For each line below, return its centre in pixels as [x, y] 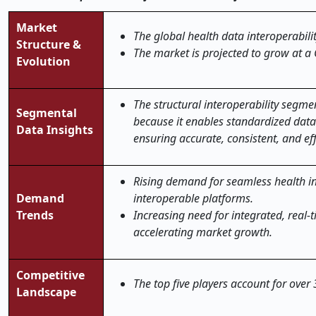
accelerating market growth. [203, 232]
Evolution [43, 61]
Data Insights [55, 130]
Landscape [46, 292]
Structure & [49, 44]
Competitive [50, 275]
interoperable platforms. [193, 198]
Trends [35, 215]
